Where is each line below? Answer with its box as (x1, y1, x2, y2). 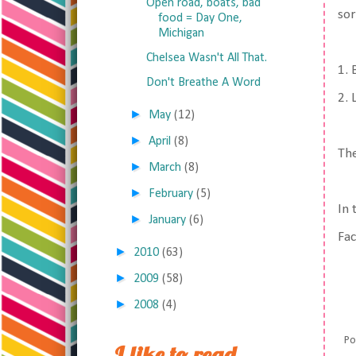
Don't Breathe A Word (145, 76, 261, 89)
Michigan (157, 27, 204, 40)
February (149, 188, 194, 200)
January (149, 214, 187, 226)
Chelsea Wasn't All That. (145, 52, 267, 64)
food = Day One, (157, 12, 242, 25)
